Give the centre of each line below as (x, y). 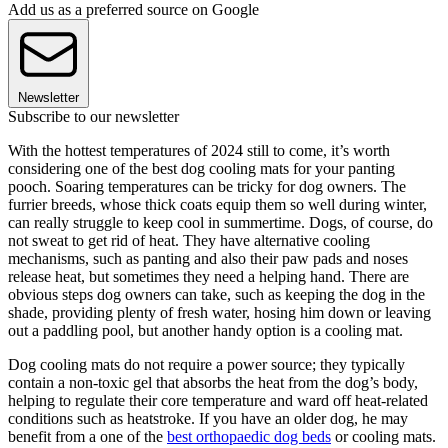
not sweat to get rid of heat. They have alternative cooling (189, 240)
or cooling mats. (383, 436)
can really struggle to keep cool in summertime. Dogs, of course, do (220, 222)
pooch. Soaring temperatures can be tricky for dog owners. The (207, 186)
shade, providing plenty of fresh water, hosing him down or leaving (219, 312)
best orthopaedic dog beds (249, 436)
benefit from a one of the (87, 436)
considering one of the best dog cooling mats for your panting (201, 168)
